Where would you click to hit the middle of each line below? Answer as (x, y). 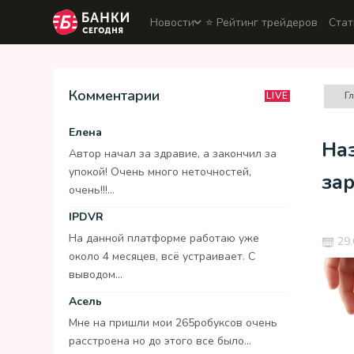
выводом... (96, 275)
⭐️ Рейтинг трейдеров (262, 22)
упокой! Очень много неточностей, (160, 172)
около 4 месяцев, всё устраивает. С (162, 256)
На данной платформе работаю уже (164, 238)
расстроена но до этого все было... (160, 341)
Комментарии (114, 96)
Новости (172, 22)
